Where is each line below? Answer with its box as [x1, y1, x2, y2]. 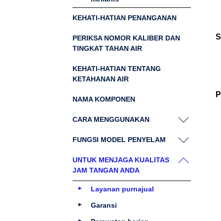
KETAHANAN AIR [73, 75, 129, 83]
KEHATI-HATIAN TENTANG [73, 65, 161, 73]
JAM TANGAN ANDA [73, 166, 140, 174]
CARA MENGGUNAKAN [73, 115, 149, 123]
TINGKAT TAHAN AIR [73, 44, 142, 52]
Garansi [91, 201, 117, 209]
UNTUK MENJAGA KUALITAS [73, 156, 169, 164]
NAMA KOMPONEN [73, 95, 135, 103]
